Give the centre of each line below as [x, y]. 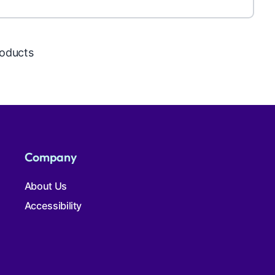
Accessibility [53, 206]
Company [50, 157]
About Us [45, 186]
